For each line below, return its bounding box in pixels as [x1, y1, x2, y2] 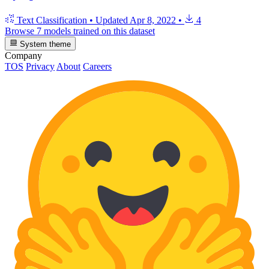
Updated [95, 15, 130, 26]
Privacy [26, 61, 55, 71]
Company [5, 50, 42, 61]
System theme [17, 39, 71, 49]
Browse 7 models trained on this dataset [5, 26, 155, 37]
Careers [83, 61, 112, 71]
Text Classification [14, 15, 89, 26]
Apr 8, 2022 [130, 15, 176, 26]
